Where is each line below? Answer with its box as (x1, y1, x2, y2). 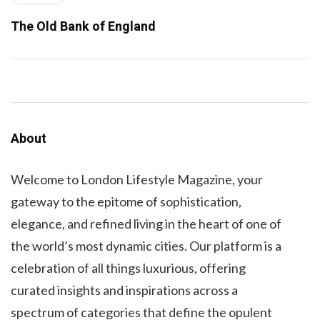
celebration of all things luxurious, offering (11, 260, 246, 276)
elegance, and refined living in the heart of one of (11, 216, 281, 232)
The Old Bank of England (11, 17, 156, 37)
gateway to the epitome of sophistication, (11, 194, 241, 210)
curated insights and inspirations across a (11, 282, 238, 299)
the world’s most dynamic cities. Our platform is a (11, 238, 281, 254)
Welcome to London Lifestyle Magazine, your (11, 171, 263, 188)
